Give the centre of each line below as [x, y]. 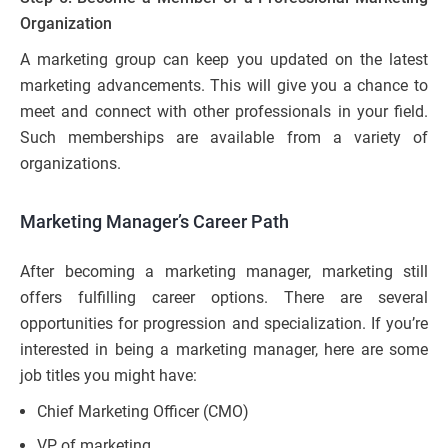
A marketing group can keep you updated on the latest [224, 60]
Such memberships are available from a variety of [224, 138]
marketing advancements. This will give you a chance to [224, 86]
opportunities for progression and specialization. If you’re [224, 324]
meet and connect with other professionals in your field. [224, 112]
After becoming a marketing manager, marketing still [224, 272]
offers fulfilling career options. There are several [224, 298]
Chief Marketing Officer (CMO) [143, 412]
